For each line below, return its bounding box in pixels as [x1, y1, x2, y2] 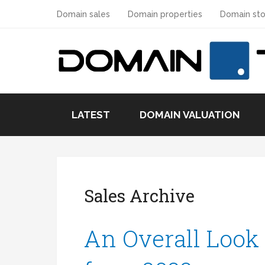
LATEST [72, 109, 110, 121]
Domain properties [128, 9, 202, 19]
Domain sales [57, 9, 110, 19]
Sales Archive [84, 185, 195, 208]
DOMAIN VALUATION [140, 109, 240, 121]
